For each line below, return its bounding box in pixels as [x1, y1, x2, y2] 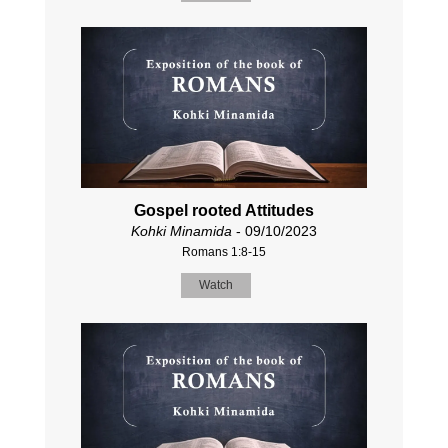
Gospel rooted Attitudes [133, 202, 314, 220]
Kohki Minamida [130, 223, 232, 240]
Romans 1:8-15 [181, 245, 266, 260]
